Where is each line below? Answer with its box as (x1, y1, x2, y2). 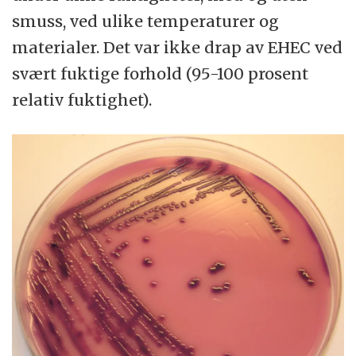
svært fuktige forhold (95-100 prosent (12, 63, 309, 83)
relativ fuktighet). (12, 89, 153, 110)
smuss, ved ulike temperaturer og (12, 10, 280, 31)
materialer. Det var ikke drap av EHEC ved (12, 37, 343, 57)
